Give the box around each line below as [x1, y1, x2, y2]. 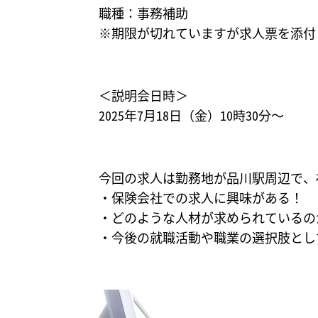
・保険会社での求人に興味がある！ [99, 187, 303, 207]
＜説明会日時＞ [99, 85, 188, 104]
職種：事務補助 [99, 3, 188, 22]
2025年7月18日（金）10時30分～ [99, 105, 284, 124]
